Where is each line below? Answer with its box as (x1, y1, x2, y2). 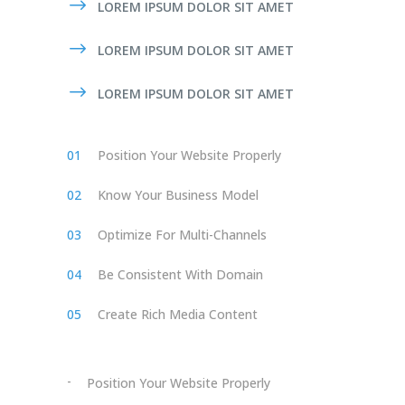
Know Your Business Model (98, 186, 259, 203)
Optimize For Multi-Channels (98, 226, 267, 243)
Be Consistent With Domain (98, 266, 263, 283)
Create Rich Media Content (98, 306, 258, 323)
